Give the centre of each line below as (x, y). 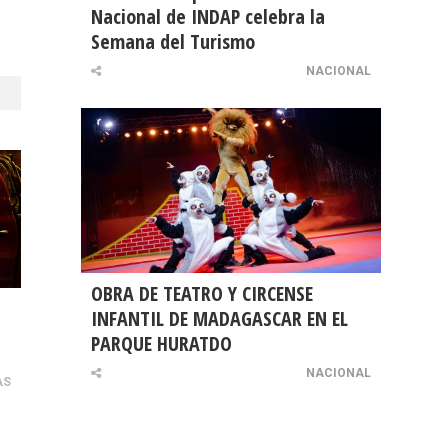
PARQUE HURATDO (161, 344)
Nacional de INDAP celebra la (208, 17)
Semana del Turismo (173, 42)
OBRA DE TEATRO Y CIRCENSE (202, 294)
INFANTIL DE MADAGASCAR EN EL (219, 319)
